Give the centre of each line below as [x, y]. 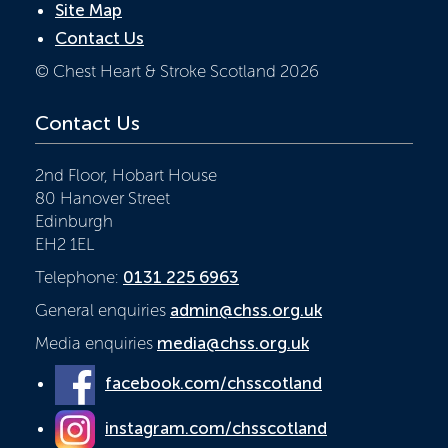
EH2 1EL [64, 243]
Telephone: [79, 276]
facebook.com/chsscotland [213, 382]
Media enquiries [96, 342]
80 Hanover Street [102, 197]
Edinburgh [74, 220]
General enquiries [102, 309]
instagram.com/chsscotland [216, 427]
